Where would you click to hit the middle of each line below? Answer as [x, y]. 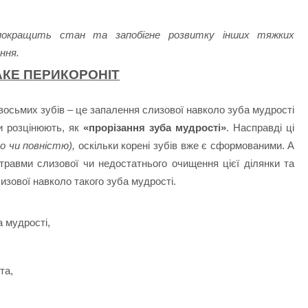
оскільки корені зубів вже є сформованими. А [185, 146]
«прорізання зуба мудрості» [155, 128]
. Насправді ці [261, 128]
